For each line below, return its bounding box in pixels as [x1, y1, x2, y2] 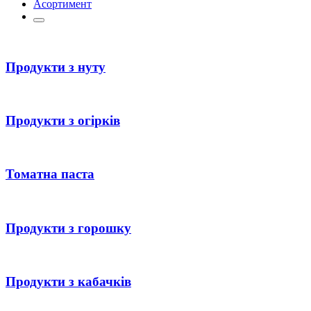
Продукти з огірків [6, 113, 120, 128]
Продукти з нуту [6, 59, 106, 74]
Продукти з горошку [6, 220, 131, 235]
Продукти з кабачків [6, 274, 131, 289]
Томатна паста [6, 167, 94, 182]
